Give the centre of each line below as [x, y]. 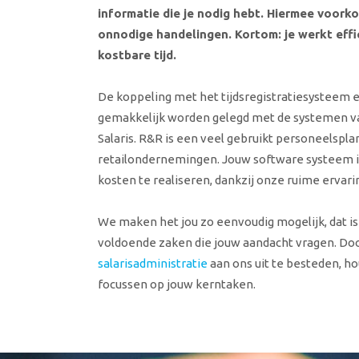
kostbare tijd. [137, 55]
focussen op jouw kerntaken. [177, 284]
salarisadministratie [153, 263]
